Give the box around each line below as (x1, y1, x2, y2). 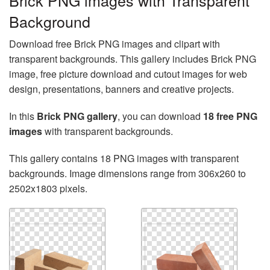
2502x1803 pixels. (9, 181, 87, 195)
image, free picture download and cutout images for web (9, 67, 247, 81)
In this (9, 109, 37, 123)
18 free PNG (203, 109, 257, 123)
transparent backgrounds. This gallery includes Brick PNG (9, 52, 256, 66)
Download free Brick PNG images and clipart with (9, 37, 220, 51)
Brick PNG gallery (37, 109, 118, 123)
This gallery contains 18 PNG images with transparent (9, 151, 239, 165)
